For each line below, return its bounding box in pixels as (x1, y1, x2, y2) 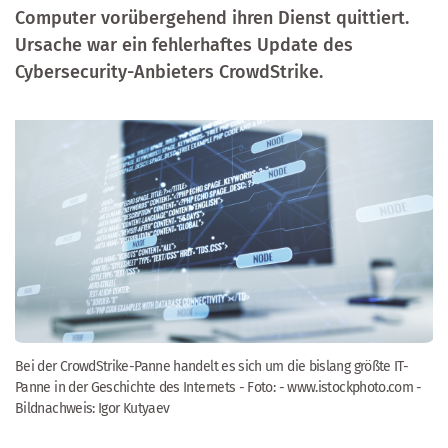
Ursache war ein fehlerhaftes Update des (15, 34, 353, 56)
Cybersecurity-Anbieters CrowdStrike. (15, 61, 323, 83)
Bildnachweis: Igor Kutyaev (15, 399, 170, 417)
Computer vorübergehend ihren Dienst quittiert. (15, 7, 409, 29)
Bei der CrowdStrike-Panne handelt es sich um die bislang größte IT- (15, 357, 409, 375)
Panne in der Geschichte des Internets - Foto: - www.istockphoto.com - (15, 378, 422, 396)
